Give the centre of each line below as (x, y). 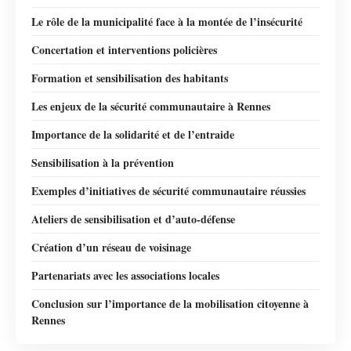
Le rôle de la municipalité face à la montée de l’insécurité (167, 21)
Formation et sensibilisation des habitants (130, 78)
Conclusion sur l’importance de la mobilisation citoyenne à (170, 303)
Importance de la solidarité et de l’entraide (133, 134)
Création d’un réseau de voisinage (111, 247)
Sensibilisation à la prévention (103, 162)
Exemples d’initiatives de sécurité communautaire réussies (168, 190)
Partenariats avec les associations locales (125, 275)
